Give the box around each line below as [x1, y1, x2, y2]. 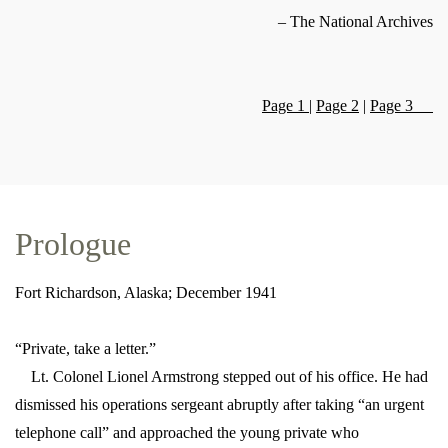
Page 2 [316, 96, 359, 114]
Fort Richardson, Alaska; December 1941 [15, 284, 277, 301]
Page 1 [262, 96, 309, 114]
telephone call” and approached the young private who [15, 424, 359, 441]
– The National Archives [278, 12, 433, 30]
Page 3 [370, 96, 433, 114]
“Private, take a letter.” [15, 340, 156, 357]
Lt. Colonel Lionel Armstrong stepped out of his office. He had [15, 368, 428, 385]
